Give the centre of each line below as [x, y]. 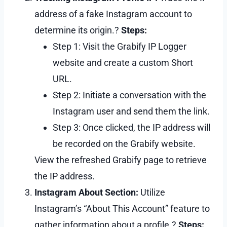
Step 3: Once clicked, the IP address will [131, 127]
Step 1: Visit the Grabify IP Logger [120, 46]
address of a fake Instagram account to [113, 14]
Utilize [152, 192]
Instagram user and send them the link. [131, 111]
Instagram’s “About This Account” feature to [122, 208]
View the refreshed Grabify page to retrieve [121, 160]
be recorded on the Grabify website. [124, 143]
